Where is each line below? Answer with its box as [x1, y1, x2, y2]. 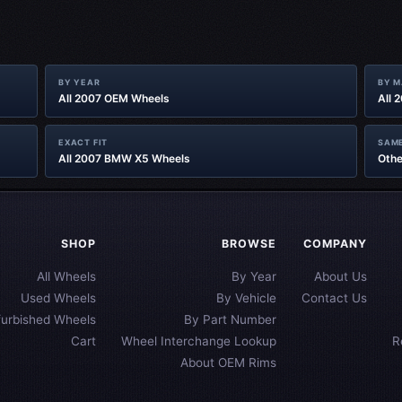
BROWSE [222, 237, 276, 250]
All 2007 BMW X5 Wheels [58, 152, 190, 165]
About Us [314, 269, 367, 284]
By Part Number [184, 312, 276, 327]
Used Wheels [21, 291, 96, 305]
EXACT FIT [58, 137, 109, 147]
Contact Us [301, 291, 367, 305]
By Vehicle [216, 291, 276, 305]
